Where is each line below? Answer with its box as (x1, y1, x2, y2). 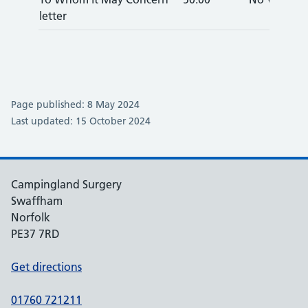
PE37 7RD (11, 227, 60, 241)
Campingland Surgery (11, 177, 122, 191)
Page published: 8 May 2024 (11, 98, 140, 111)
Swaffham (11, 194, 63, 208)
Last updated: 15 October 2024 (11, 115, 151, 127)
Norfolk (11, 210, 50, 224)
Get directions (11, 260, 82, 274)
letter (39, 9, 67, 23)
